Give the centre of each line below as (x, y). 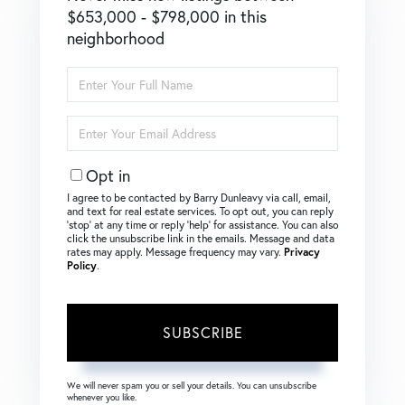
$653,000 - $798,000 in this (167, 16)
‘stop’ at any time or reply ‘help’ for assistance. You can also (202, 224)
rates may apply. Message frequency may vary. (175, 251)
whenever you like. (102, 397)
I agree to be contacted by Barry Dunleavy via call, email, (199, 197)
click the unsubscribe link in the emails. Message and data (201, 238)
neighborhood (116, 38)
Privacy (302, 251)
